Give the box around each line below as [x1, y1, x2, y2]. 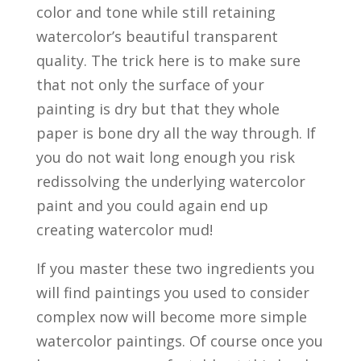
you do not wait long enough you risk [35, 147, 295, 168]
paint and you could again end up [35, 196, 268, 216]
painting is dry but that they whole [35, 99, 280, 119]
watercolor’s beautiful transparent [35, 27, 278, 47]
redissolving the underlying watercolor [35, 172, 305, 192]
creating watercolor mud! [35, 220, 213, 240]
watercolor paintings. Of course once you [35, 331, 323, 351]
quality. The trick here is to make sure [35, 51, 301, 71]
